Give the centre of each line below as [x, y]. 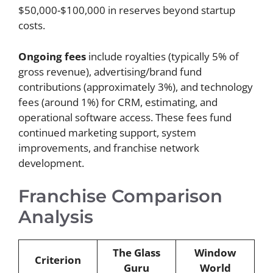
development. [51, 163]
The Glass [136, 253]
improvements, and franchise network [109, 147]
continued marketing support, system [107, 132]
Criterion [58, 260]
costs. [32, 26]
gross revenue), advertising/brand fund [110, 71]
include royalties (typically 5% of [162, 56]
